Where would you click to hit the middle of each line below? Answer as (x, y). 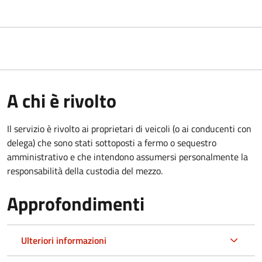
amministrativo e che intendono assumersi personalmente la (127, 156)
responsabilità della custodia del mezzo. (85, 170)
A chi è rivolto (62, 100)
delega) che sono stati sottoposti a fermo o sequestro (112, 142)
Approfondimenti (76, 203)
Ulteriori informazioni (64, 240)
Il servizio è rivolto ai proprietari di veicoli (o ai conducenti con (129, 128)
